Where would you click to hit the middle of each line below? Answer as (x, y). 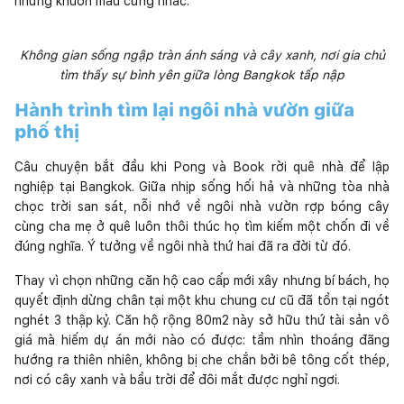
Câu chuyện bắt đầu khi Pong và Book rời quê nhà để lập (202, 166)
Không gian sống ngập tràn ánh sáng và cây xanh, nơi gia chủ (202, 55)
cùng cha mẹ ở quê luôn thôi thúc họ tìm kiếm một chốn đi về (202, 226)
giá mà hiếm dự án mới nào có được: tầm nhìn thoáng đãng (202, 340)
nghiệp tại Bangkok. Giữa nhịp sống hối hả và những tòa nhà (202, 186)
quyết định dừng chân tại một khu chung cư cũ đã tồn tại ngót (202, 300)
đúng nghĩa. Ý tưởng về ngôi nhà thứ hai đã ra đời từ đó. (183, 246)
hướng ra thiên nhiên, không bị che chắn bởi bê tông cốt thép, (202, 359)
